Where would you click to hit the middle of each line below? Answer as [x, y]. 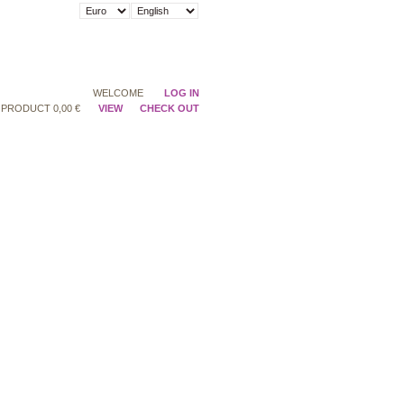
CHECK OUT [170, 109]
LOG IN [182, 93]
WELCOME [120, 93]
